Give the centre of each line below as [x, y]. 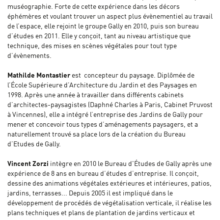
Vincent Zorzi [28, 164]
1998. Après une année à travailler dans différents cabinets [96, 96]
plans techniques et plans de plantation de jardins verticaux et [101, 213]
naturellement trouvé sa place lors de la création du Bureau [96, 135]
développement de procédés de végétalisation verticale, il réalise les [110, 204]
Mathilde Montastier [39, 76]
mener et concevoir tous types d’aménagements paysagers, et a [103, 125]
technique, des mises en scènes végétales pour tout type [92, 46]
